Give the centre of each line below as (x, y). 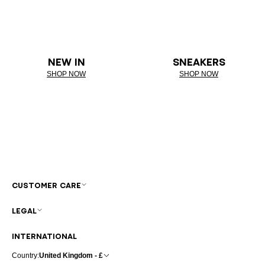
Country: (25, 255)
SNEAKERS (199, 62)
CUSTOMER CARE (46, 185)
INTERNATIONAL (44, 236)
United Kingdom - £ (71, 255)
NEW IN (66, 62)
